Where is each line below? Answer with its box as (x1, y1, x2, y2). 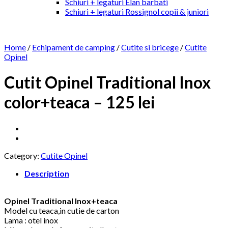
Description (24, 168, 69, 178)
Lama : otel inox (4, 215, 58, 225)
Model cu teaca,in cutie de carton (4, 205, 119, 215)
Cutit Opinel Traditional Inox (4, 72, 211, 93)
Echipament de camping (32, 42, 115, 52)
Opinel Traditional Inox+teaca (4, 195, 118, 206)
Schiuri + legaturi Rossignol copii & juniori (65, 7, 209, 16)
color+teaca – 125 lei (4, 92, 155, 112)
